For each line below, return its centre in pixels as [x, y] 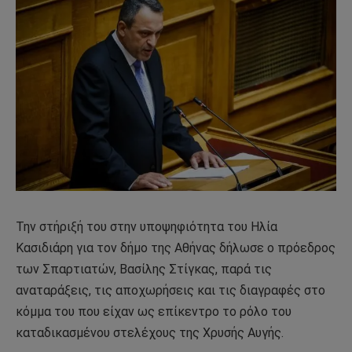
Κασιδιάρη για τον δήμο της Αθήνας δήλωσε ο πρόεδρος [176, 247]
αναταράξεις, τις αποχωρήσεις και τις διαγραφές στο [170, 290]
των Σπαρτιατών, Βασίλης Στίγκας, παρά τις [144, 269]
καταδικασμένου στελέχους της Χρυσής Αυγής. [150, 332]
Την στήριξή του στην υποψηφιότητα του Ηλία [147, 226]
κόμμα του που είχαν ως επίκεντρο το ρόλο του [154, 311]
